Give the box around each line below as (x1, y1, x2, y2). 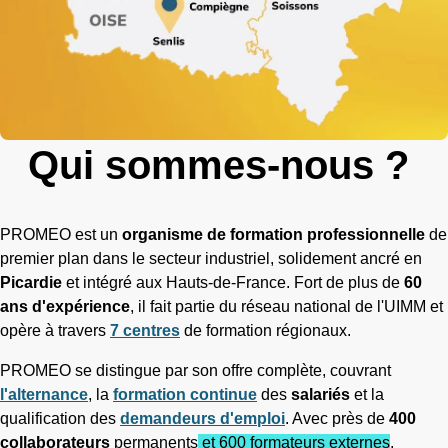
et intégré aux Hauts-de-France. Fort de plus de (62, 274, 404, 292)
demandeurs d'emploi (120, 410, 285, 428)
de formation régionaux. (180, 322, 355, 340)
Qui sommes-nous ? (28, 143, 420, 187)
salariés (291, 386, 354, 404)
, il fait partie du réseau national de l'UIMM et (130, 298, 443, 316)
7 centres (110, 322, 180, 340)
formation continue (113, 386, 257, 404)
